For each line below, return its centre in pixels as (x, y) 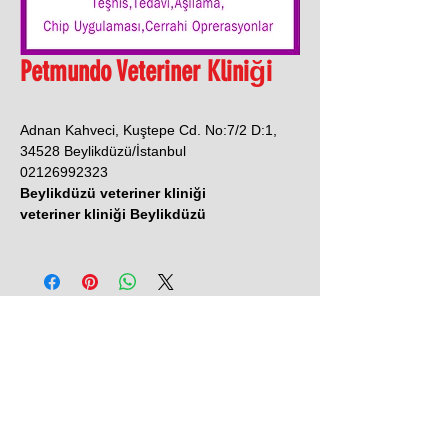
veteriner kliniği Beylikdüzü (113, 214)
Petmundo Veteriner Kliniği (146, 71)
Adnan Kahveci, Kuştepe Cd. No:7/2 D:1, (148, 130)
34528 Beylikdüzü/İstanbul (103, 151)
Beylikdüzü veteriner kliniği (113, 193)
